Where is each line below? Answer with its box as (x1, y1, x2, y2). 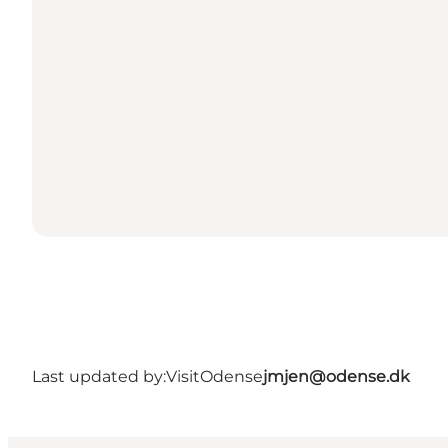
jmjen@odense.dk (263, 366, 410, 386)
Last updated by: (32, 366, 166, 386)
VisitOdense (166, 366, 263, 386)
